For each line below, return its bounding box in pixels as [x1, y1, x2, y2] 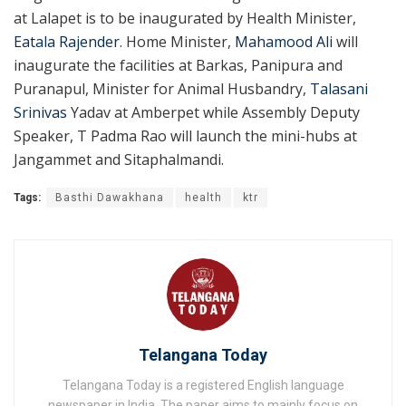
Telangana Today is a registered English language [62, 377, 344, 392]
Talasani [310, 78, 368, 99]
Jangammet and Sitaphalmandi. [14, 149, 224, 169]
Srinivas [14, 101, 67, 122]
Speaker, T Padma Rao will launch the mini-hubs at [14, 125, 357, 146]
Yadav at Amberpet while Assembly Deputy [67, 101, 360, 122]
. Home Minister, [120, 31, 235, 52]
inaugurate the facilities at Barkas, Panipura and [14, 54, 343, 75]
